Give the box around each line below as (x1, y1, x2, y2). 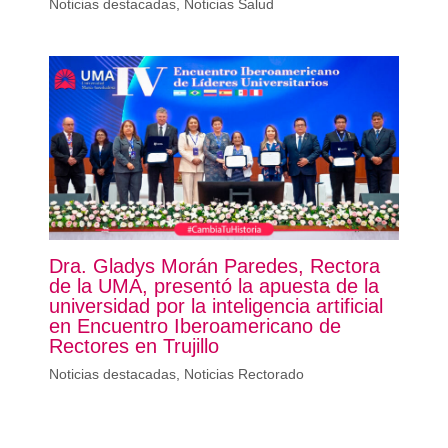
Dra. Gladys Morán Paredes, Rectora (48, 254, 380, 277)
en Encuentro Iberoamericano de (48, 314, 341, 337)
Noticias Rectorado (183, 365, 304, 382)
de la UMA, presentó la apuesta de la (48, 274, 379, 297)
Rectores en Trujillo (48, 334, 219, 357)
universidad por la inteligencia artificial (48, 294, 383, 317)
